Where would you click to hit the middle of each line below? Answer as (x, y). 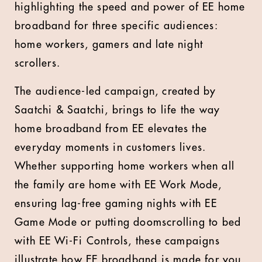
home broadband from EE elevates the (111, 129)
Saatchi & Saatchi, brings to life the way (118, 110)
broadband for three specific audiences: (116, 26)
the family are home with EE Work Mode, (118, 185)
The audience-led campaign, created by (116, 91)
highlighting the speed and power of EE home (130, 7)
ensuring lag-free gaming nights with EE (116, 204)
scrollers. (37, 63)
